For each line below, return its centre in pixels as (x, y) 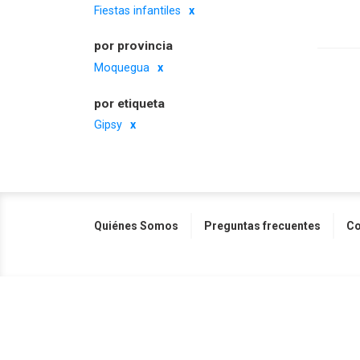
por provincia (133, 46)
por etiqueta (129, 103)
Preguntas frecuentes (262, 225)
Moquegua (122, 68)
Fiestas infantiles (137, 10)
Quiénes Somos (136, 225)
